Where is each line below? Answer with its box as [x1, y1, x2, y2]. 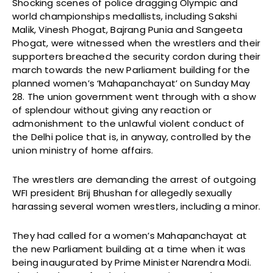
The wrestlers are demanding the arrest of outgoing [12, 173, 257, 186]
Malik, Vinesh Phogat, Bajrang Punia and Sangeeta [12, 23, 243, 37]
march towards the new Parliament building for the [12, 63, 250, 77]
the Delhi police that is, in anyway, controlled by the [12, 130, 251, 144]
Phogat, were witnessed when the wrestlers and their [12, 37, 261, 50]
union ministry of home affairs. [12, 144, 154, 157]
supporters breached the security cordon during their [12, 50, 261, 63]
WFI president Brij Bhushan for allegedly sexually [12, 186, 232, 200]
